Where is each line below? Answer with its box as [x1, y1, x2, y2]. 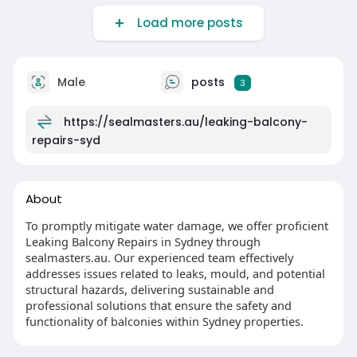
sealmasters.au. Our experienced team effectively [25, 249, 293, 266]
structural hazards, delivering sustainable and [25, 281, 274, 298]
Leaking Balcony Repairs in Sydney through [25, 233, 261, 250]
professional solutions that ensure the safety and [25, 297, 292, 314]
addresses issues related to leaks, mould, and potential [25, 265, 325, 282]
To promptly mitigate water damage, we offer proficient [25, 218, 328, 234]
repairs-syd [31, 132, 100, 149]
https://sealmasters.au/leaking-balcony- [63, 114, 308, 131]
